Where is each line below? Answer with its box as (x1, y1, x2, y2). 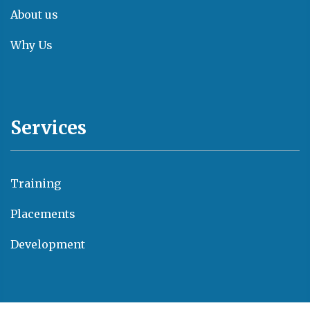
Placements (10, 207, 75, 221)
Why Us (10, 38, 53, 52)
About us (10, 8, 58, 21)
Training (10, 176, 61, 190)
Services (10, 116, 86, 139)
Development (10, 237, 85, 251)
